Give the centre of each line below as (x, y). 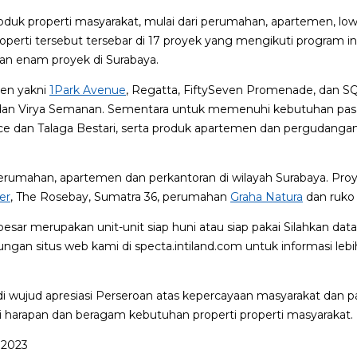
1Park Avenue (88, 90)
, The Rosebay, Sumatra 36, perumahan (120, 196)
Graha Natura (267, 196)
